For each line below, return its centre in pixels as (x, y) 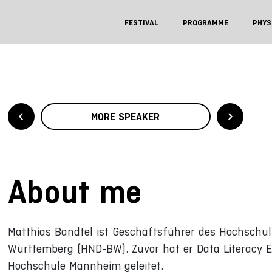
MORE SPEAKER (126, 116)
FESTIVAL (141, 23)
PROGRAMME (206, 23)
